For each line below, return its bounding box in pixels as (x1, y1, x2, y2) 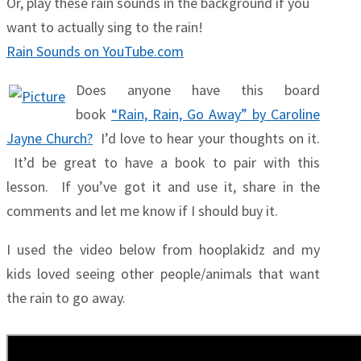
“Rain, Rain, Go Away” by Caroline (110, 105, 320, 124)
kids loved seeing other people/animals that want (6, 264, 320, 284)
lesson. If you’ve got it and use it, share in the (6, 177, 320, 197)
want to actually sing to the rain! (6, 18, 203, 37)
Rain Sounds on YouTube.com (6, 42, 184, 61)
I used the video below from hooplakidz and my (6, 240, 320, 259)
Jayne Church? (6, 129, 93, 148)
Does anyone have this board (76, 81, 320, 100)
